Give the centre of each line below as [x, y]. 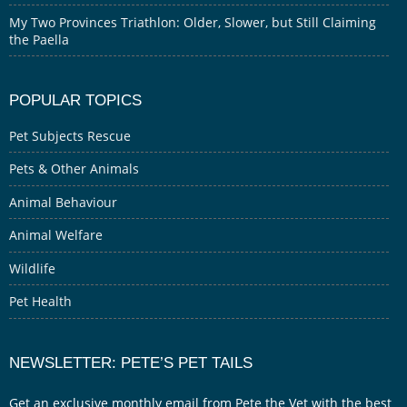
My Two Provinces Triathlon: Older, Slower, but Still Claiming [193, 22]
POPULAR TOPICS [75, 100]
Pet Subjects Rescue [70, 135]
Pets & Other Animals [74, 169]
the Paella [39, 39]
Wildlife [32, 268]
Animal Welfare [56, 235]
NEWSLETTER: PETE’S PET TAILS [131, 362]
